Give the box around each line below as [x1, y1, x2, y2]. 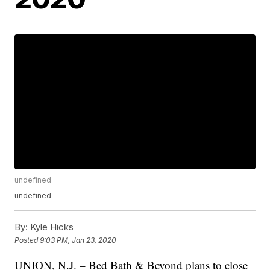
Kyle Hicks [28, 221, 74, 233]
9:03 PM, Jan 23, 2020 [40, 235, 117, 245]
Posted [14, 235, 40, 245]
